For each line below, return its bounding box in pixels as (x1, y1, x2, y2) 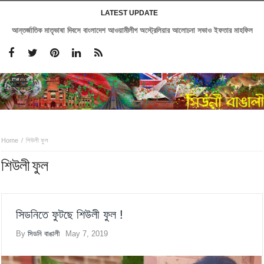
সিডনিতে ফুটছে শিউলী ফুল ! (16, 208, 124, 222)
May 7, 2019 (65, 229, 108, 239)
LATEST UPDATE (100, 9, 158, 17)
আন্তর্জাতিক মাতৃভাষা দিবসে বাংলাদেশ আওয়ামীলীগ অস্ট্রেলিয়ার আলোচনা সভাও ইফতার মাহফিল (11, 26, 253, 35)
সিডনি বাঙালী (28, 229, 60, 239)
